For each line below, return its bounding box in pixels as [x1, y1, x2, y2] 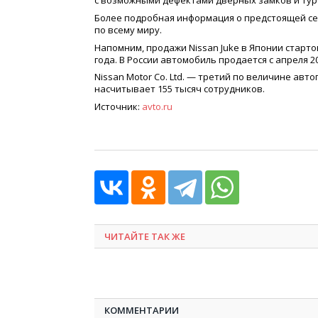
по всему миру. [94, 23, 162, 36]
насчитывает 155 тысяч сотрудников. [94, 82, 265, 96]
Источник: [94, 100, 140, 114]
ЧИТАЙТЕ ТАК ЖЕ [104, 230, 185, 243]
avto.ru [140, 100, 172, 114]
